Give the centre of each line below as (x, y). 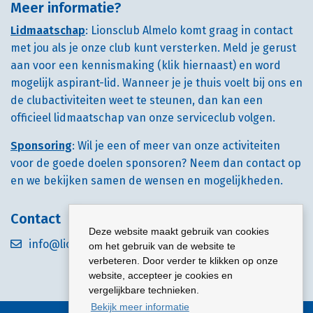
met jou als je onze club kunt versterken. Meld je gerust (153, 48)
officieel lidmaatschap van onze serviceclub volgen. (144, 118)
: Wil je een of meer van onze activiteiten (176, 146)
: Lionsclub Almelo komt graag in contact (189, 30)
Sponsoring (41, 146)
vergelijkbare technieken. (144, 290)
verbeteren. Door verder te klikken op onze (183, 261)
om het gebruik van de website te (162, 246)
